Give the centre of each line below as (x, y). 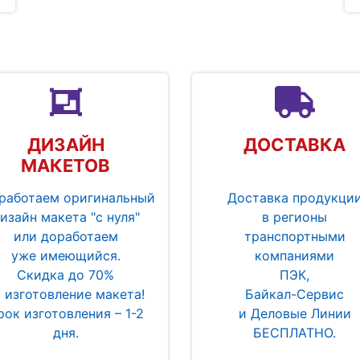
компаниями (295, 256)
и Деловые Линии (295, 314)
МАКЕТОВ (65, 166)
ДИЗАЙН (65, 145)
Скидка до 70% (65, 275)
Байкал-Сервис (295, 295)
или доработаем (65, 237)
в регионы (295, 217)
